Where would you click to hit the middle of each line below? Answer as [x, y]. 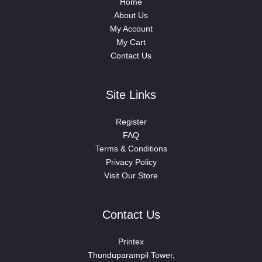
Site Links [131, 95]
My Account [131, 29]
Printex [131, 242]
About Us [131, 15]
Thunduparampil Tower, [131, 255]
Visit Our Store [131, 176]
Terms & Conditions [131, 149]
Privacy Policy [131, 162]
